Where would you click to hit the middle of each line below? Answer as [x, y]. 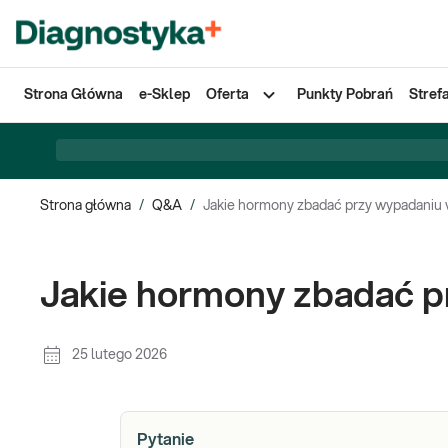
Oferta [227, 95]
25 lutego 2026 [119, 355]
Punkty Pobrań [345, 95]
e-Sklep [164, 95]
